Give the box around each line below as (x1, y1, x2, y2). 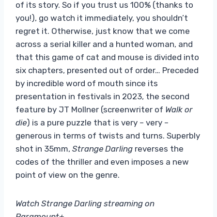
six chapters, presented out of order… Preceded (15, 65, 199, 75)
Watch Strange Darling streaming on (15, 198, 155, 208)
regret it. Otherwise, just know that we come (15, 26, 190, 36)
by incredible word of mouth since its (15, 78, 158, 88)
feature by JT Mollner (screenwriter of (15, 104, 165, 114)
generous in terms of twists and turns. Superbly (15, 130, 200, 140)
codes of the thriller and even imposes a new (15, 156, 189, 167)
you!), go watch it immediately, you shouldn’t (15, 13, 188, 23)
